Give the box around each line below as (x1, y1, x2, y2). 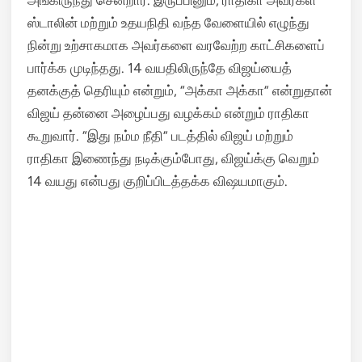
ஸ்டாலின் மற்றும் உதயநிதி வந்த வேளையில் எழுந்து (27, 15, 309, 31)
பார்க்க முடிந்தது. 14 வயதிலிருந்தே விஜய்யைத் (27, 60, 292, 76)
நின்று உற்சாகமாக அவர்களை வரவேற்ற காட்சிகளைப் (27, 37, 325, 53)
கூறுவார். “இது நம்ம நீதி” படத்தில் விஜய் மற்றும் (27, 128, 293, 144)
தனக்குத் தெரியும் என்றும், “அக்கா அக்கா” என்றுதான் (27, 82, 332, 99)
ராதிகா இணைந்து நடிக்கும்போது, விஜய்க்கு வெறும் (27, 150, 319, 166)
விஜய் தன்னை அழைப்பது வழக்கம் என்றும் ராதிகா (27, 105, 309, 121)
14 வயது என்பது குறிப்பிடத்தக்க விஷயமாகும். (27, 173, 288, 189)
